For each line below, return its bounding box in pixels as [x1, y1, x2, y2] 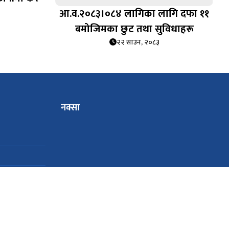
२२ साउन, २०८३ [116, 36, 159, 48]
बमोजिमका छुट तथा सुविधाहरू [75, 20, 194, 38]
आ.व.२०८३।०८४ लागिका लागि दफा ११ [59, 5, 209, 22]
